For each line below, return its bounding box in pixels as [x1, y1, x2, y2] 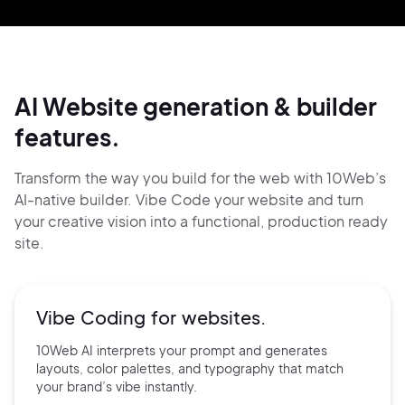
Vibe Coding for [36, 306, 182, 328]
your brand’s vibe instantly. [36, 378, 197, 394]
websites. [182, 306, 266, 328]
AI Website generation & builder [14, 91, 377, 121]
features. [14, 122, 120, 152]
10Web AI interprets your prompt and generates [36, 342, 327, 358]
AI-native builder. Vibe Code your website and [14, 190, 337, 209]
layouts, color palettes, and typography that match [36, 360, 344, 376]
